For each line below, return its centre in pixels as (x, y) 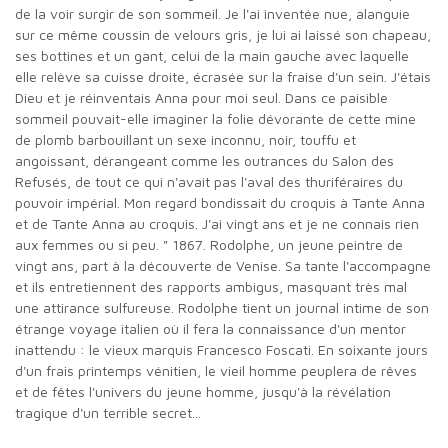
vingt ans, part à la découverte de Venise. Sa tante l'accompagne (223, 265)
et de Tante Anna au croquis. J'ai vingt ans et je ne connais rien (217, 223)
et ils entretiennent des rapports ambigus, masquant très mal (211, 286)
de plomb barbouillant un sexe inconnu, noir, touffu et (185, 139)
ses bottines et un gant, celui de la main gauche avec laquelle (212, 55)
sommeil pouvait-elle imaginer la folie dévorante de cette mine (215, 118)
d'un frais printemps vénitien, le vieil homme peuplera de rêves (216, 370)
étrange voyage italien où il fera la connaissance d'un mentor (210, 328)
